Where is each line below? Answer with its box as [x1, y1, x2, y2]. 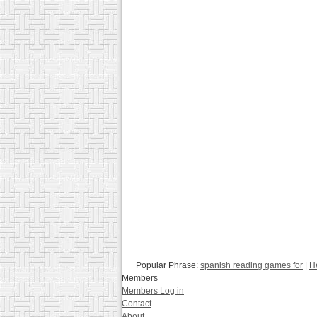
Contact [122, 299, 151, 309]
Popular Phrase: [136, 260, 200, 270]
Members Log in [122, 286, 184, 296]
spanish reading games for [200, 260, 303, 270]
